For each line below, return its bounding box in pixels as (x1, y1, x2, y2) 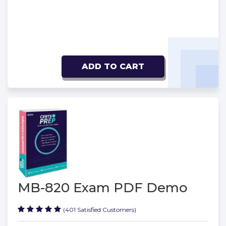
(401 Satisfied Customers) (63, 205, 136, 213)
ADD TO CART (82, 62, 144, 72)
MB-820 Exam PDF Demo (18, 179, 188, 196)
